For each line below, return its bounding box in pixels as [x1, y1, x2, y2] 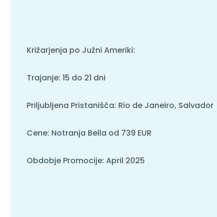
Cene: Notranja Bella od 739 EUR [26, 127, 152, 139]
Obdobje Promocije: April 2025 [26, 155, 145, 166]
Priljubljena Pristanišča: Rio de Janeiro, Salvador [26, 99, 214, 111]
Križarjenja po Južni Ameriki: [26, 44, 135, 56]
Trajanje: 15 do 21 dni [26, 72, 106, 83]
